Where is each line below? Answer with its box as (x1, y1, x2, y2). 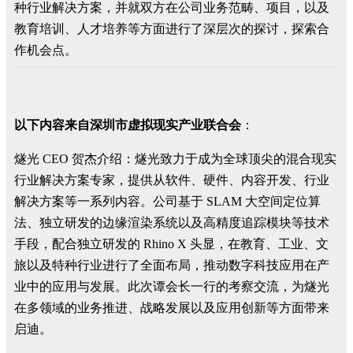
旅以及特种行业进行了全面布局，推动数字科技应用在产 (14, 258, 329, 272)
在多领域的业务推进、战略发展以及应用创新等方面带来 (14, 301, 329, 314)
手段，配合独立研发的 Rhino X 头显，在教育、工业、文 (14, 237, 329, 251)
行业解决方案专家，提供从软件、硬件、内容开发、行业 (14, 173, 329, 187)
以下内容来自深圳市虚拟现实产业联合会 (14, 118, 241, 132)
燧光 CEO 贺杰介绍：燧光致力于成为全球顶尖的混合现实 (14, 152, 336, 165)
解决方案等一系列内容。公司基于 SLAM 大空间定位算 (14, 195, 321, 208)
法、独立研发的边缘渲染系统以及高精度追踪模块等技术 (14, 216, 329, 229)
